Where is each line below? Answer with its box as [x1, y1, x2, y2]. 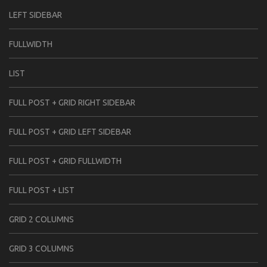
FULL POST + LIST [9, 185, 74, 195]
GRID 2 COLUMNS [9, 214, 74, 224]
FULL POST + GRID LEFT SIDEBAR [9, 126, 131, 136]
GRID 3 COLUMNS [9, 243, 74, 253]
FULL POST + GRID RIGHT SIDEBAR [9, 97, 135, 107]
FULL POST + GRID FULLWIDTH [9, 156, 122, 166]
